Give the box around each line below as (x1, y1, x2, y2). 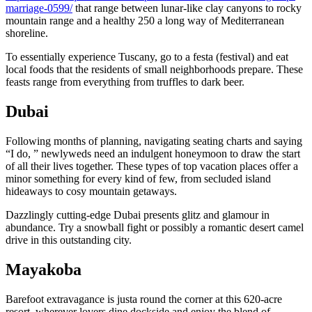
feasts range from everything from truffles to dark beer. (6, 76, 244, 88)
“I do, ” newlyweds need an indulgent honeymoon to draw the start (6, 148, 300, 160)
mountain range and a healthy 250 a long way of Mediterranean (6, 15, 284, 27)
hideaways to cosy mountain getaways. (6, 185, 177, 198)
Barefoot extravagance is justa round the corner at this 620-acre (6, 292, 282, 305)
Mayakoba (6, 260, 81, 279)
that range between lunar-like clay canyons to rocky (72, 2, 302, 15)
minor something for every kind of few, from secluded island (6, 173, 271, 185)
